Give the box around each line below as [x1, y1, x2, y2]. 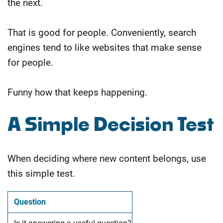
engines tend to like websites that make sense [7, 41, 202, 53]
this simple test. [7, 167, 75, 179]
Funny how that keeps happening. [7, 86, 147, 98]
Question [13, 197, 46, 207]
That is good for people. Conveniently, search [7, 26, 196, 38]
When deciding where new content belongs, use [7, 152, 206, 164]
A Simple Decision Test [7, 115, 214, 135]
